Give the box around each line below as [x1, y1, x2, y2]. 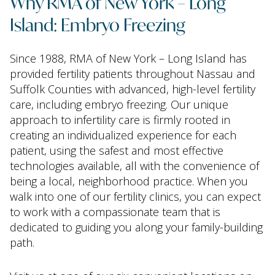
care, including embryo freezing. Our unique [10, 97, 228, 112]
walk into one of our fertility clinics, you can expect [10, 189, 261, 204]
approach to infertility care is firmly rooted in [10, 112, 230, 127]
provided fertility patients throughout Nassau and [10, 66, 255, 81]
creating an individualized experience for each [10, 128, 236, 142]
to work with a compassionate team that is [10, 204, 220, 219]
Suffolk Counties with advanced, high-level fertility [10, 82, 255, 96]
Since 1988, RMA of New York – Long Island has [10, 51, 247, 66]
